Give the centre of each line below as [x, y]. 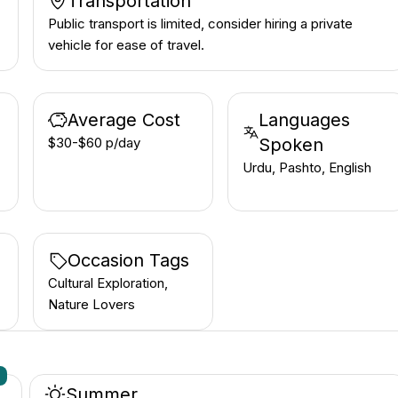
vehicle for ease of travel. [127, 45]
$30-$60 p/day [95, 143]
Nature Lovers [92, 304]
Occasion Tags [129, 260]
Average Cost [124, 120]
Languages [305, 120]
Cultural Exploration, [108, 283]
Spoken [291, 145]
